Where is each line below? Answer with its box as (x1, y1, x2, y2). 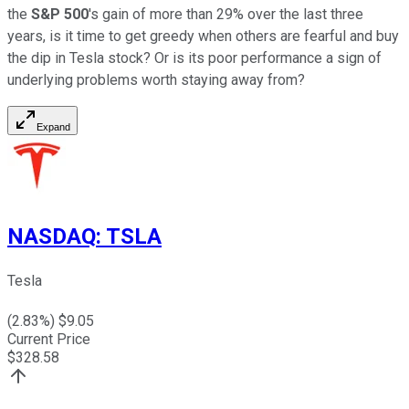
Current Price (7, 330, 90, 349)
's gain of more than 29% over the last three (89, 5, 363, 23)
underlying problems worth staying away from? (7, 70, 305, 89)
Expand (37, 121, 70, 132)
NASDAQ (7, 223, 96, 249)
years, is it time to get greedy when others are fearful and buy (7, 26, 399, 45)
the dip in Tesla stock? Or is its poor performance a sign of (7, 48, 382, 67)
